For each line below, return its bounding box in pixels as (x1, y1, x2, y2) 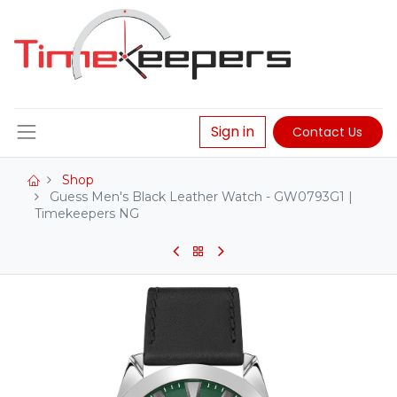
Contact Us (292, 122, 363, 141)
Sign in (210, 121, 254, 143)
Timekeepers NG (35, 206, 139, 222)
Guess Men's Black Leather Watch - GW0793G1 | (50, 189, 353, 206)
